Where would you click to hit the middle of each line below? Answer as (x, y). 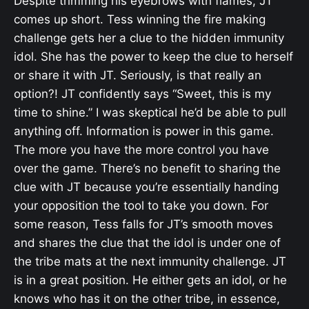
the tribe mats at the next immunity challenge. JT (150, 261)
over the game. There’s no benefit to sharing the (147, 168)
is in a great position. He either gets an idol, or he (150, 280)
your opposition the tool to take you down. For (141, 205)
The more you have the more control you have (141, 149)
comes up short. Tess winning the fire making (140, 19)
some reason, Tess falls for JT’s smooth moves (143, 224)
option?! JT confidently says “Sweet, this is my (142, 93)
